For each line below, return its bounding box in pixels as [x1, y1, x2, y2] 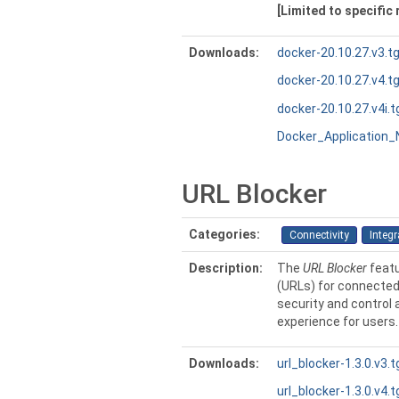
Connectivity [289, 229, 349, 242]
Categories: [189, 227, 260, 241]
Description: [189, 261, 263, 275]
